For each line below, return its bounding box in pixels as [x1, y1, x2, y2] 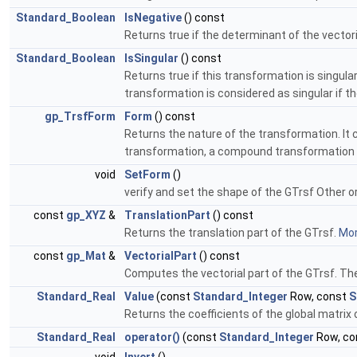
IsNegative [124, 11, 182, 25]
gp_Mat [66, 249, 106, 263]
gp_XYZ [66, 209, 106, 222]
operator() [124, 331, 180, 344]
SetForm [124, 168, 171, 182]
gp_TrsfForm [45, 110, 116, 124]
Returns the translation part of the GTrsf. [124, 226, 339, 240]
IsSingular [124, 52, 178, 65]
